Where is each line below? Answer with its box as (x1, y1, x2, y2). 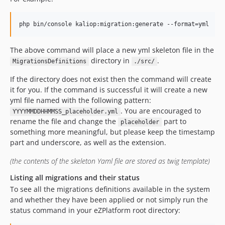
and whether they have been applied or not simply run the (10, 195, 208, 204)
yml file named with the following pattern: (10, 95, 151, 105)
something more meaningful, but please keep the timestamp (10, 127, 215, 137)
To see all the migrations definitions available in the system (10, 184, 210, 194)
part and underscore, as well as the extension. (10, 138, 166, 147)
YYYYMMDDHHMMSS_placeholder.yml (12, 108, 118, 115)
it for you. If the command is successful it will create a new (10, 85, 207, 94)
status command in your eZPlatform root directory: (10, 205, 180, 215)
